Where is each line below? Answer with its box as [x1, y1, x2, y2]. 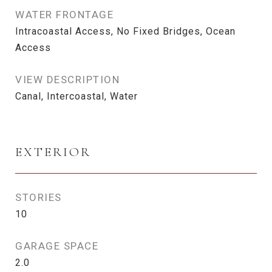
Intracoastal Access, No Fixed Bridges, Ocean [15, 25, 236, 37]
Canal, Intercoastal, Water [15, 90, 138, 102]
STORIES [15, 191, 62, 203]
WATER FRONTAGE [15, 8, 114, 21]
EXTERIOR [15, 144, 91, 160]
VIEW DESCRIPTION [15, 73, 120, 86]
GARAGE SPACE [15, 240, 98, 252]
